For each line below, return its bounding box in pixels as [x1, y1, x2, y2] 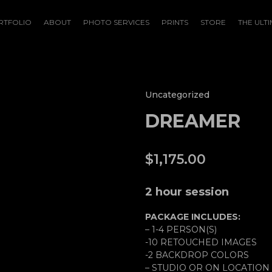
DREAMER [145, 110, 240, 132]
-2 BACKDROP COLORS [145, 250, 249, 260]
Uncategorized [145, 89, 209, 100]
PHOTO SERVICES [83, 18, 149, 27]
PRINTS [161, 18, 188, 27]
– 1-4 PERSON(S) [145, 224, 217, 235]
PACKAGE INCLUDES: [145, 211, 240, 222]
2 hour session [145, 185, 229, 199]
